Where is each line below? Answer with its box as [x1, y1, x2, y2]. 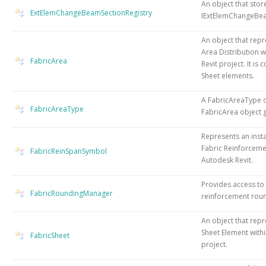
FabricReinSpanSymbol [30, 145, 107, 156]
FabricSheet [30, 230, 69, 240]
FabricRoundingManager [30, 188, 113, 198]
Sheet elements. [201, 70, 254, 81]
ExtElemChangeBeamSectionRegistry [30, 7, 152, 18]
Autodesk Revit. [201, 154, 253, 165]
